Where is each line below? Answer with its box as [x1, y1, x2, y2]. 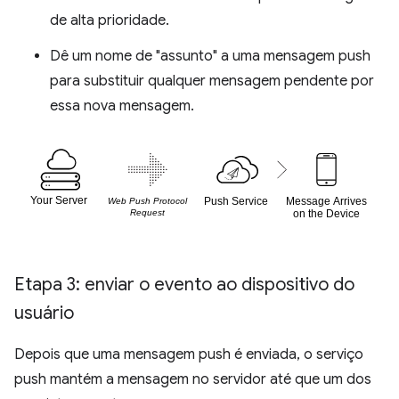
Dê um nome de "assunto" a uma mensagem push [50, 46, 370, 65]
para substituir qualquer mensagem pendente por [50, 71, 374, 90]
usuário [14, 302, 74, 325]
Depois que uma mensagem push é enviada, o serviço [14, 346, 363, 364]
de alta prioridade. [50, 11, 169, 29]
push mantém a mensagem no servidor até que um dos [14, 370, 371, 389]
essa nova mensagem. [50, 96, 194, 115]
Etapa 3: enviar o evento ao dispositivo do [14, 273, 354, 297]
